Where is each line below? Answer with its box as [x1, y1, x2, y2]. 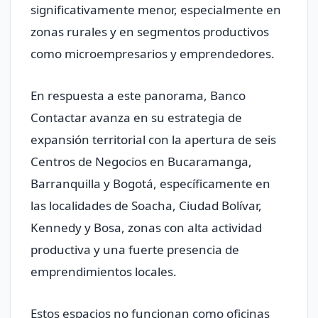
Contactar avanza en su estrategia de [31, 109, 242, 126]
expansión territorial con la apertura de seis [31, 131, 276, 148]
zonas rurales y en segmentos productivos [31, 23, 269, 40]
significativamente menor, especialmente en [31, 1, 281, 18]
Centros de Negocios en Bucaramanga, [31, 153, 252, 170]
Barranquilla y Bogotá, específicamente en [31, 175, 270, 192]
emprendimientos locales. [31, 263, 177, 280]
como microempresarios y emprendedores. [31, 45, 275, 62]
